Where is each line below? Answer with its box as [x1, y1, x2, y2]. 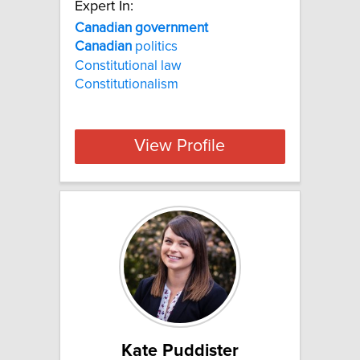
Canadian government [75, 20, 208, 35]
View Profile [134, 137, 226, 156]
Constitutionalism [75, 76, 178, 92]
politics [132, 39, 178, 55]
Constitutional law [75, 58, 182, 73]
